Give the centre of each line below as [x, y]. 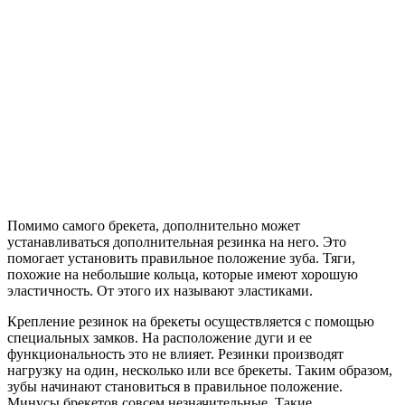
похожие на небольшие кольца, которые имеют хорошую [183, 274]
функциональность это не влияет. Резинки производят [175, 353]
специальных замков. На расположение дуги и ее [160, 337]
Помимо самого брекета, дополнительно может [154, 225]
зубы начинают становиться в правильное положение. [175, 386]
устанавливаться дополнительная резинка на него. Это [177, 241]
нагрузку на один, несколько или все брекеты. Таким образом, [200, 370]
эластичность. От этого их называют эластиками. [160, 290]
